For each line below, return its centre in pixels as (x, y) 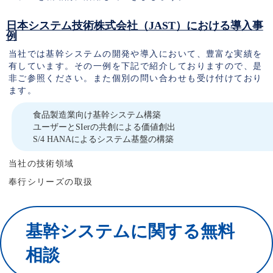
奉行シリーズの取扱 (51, 182)
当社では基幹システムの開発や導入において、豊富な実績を (135, 54)
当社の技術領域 (41, 163)
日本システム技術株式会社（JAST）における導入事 (134, 26)
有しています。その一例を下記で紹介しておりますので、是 (135, 66)
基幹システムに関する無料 (130, 231)
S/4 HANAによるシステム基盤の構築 (103, 139)
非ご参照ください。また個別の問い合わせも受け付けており (135, 78)
